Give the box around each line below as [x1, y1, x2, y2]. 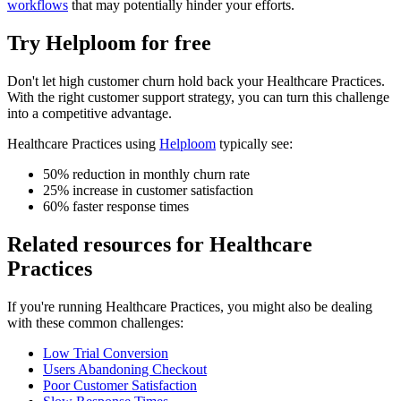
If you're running [7, 298, 106, 314]
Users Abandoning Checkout [43, 361, 207, 377]
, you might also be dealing [220, 298, 372, 314]
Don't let [7, 73, 59, 90]
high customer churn [59, 73, 175, 90]
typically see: [216, 136, 293, 152]
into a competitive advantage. [7, 106, 172, 122]
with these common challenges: [7, 314, 183, 330]
